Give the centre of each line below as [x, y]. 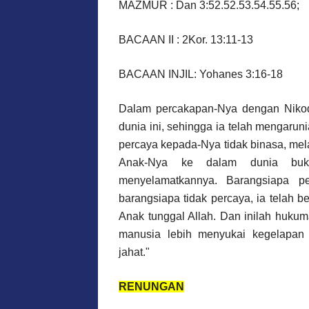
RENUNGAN [151, 286]
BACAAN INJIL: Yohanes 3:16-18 [201, 74]
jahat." [134, 252]
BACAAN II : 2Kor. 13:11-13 [186, 39]
